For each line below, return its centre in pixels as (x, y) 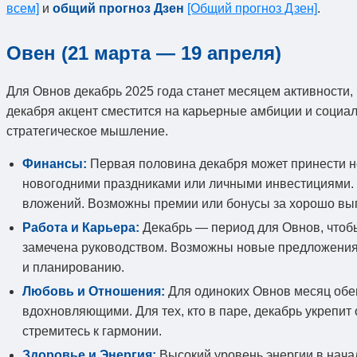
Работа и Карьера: (81, 227)
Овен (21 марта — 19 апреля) (144, 53)
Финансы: (55, 163)
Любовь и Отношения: (94, 291)
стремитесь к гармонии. (92, 331)
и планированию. (73, 267)
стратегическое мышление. (87, 131)
